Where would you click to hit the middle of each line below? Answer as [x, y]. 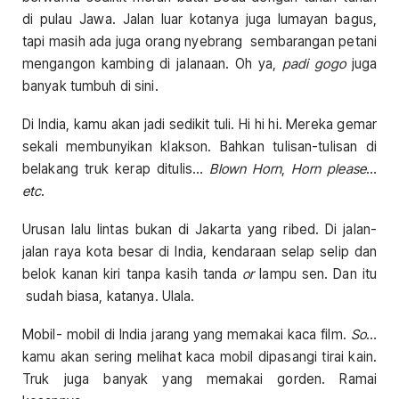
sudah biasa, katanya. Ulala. [109, 297]
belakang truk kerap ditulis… [116, 168]
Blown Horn [245, 168]
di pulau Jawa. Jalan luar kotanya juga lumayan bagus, [199, 19]
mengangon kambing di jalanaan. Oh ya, [153, 63]
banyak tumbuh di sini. [90, 85]
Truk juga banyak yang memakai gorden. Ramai [199, 379]
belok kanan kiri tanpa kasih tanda [133, 274]
